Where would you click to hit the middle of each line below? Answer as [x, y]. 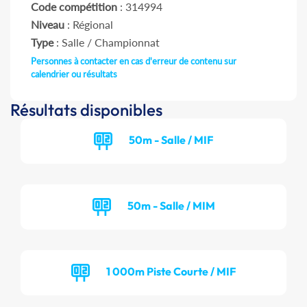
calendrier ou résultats [74, 74]
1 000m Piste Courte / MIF [171, 271]
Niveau [48, 25]
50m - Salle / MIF [171, 139]
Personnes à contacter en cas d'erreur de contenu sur [134, 61]
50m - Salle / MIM [171, 205]
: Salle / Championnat [107, 42]
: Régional [89, 25]
